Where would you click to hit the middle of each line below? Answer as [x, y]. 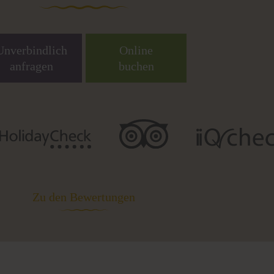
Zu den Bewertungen [84, 197]
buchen [136, 66]
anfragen [31, 66]
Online [136, 50]
